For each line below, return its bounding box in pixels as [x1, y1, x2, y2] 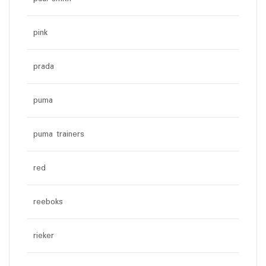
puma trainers [33, 127, 84, 141]
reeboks [33, 195, 63, 208]
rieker [33, 229, 54, 242]
